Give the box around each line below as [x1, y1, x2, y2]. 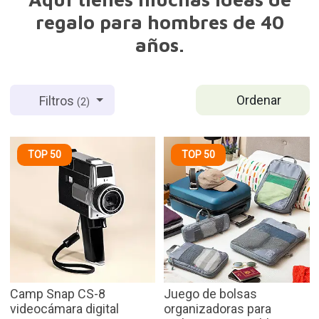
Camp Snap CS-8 [9, 286, 105, 301]
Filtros [39, 93, 78, 108]
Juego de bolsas [164, 286, 257, 301]
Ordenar [236, 93, 281, 108]
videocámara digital [9, 300, 119, 316]
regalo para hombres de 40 [35, 11, 284, 34]
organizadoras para [164, 300, 271, 316]
